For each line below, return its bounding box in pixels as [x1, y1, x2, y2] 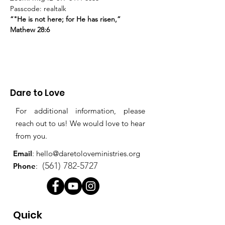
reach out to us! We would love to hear [16, 119, 145, 128]
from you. [16, 131, 49, 141]
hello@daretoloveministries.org [36, 149, 140, 158]
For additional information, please [16, 106, 145, 116]
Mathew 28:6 [10, 25, 50, 34]
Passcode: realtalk [10, 4, 66, 13]
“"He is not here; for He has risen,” [10, 15, 121, 24]
